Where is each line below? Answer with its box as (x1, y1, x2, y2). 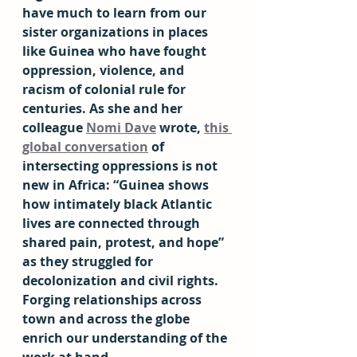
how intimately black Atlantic (22, 195, 215, 213)
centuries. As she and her (22, 100, 186, 117)
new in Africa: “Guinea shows (22, 176, 212, 194)
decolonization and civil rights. (22, 272, 222, 289)
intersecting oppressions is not (22, 157, 221, 175)
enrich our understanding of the (22, 329, 230, 347)
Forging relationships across (22, 291, 205, 308)
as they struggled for (22, 253, 156, 270)
